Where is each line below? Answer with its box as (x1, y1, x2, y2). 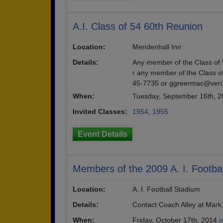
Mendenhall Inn (132, 43, 181, 51)
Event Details (78, 130, 127, 138)
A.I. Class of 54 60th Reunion (73, 21, 203, 32)
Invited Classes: (73, 108, 127, 115)
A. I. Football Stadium (132, 185, 200, 193)
